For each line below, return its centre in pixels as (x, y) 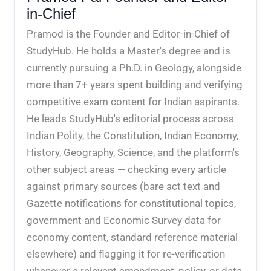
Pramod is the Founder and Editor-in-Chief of (129, 34)
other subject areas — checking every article (127, 169)
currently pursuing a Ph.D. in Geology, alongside (134, 67)
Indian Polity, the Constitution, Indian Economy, (133, 135)
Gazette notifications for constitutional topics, (132, 203)
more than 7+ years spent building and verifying (135, 84)
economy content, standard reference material (132, 237)
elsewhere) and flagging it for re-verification (126, 254)
